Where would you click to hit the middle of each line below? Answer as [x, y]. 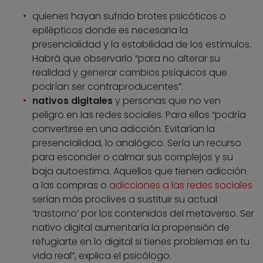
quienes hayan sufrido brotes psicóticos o [129, 16]
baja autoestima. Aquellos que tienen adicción [139, 171]
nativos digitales [73, 101]
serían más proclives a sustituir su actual [125, 200]
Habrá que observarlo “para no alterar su [126, 59]
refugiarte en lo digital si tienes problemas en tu [141, 242]
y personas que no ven [167, 101]
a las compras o [71, 186]
